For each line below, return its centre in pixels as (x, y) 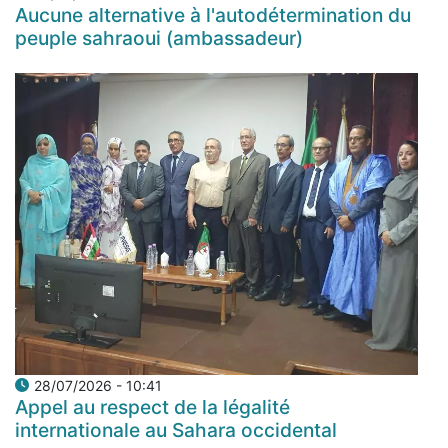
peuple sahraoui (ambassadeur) (159, 37)
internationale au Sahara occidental (176, 430)
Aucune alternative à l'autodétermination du (213, 14)
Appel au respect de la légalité (152, 407)
